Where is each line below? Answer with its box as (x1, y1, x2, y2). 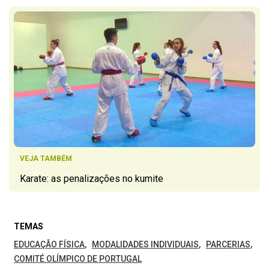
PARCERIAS (206, 239, 250, 249)
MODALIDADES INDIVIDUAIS (92, 239, 199, 249)
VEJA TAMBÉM (20, 154, 72, 163)
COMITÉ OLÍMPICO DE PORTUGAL (14, 253, 142, 264)
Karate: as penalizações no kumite (20, 172, 163, 184)
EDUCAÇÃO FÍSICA (14, 239, 85, 249)
